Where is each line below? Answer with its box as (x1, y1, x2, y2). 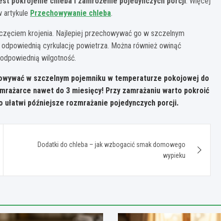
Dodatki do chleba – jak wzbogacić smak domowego (37, 140, 186, 148)
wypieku (163, 151, 186, 159)
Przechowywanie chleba (30, 8, 111, 18)
